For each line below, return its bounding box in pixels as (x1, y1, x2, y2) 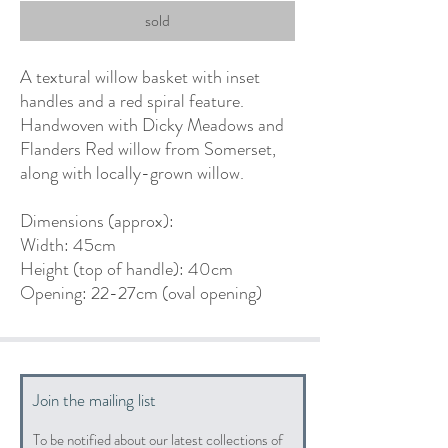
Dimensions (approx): (20, 207, 174, 234)
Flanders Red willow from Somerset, (20, 135, 276, 162)
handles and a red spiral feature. (20, 87, 244, 114)
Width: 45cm (20, 231, 116, 258)
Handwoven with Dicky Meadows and (20, 111, 284, 138)
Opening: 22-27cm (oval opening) (20, 279, 262, 306)
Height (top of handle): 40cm (20, 255, 237, 282)
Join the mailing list (33, 387, 156, 412)
